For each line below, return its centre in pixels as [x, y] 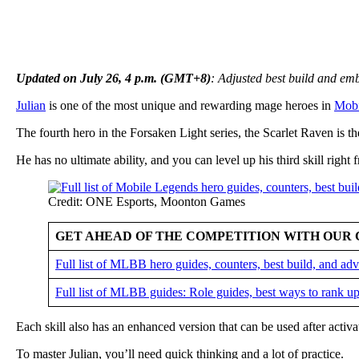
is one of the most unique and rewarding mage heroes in [190, 105]
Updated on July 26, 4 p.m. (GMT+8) [113, 78]
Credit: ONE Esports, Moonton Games [147, 201]
